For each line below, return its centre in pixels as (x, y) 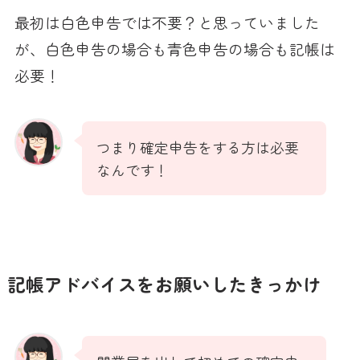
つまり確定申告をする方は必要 (197, 147)
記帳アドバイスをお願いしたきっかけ (164, 284)
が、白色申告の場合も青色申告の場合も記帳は (174, 48)
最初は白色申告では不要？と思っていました (167, 22)
